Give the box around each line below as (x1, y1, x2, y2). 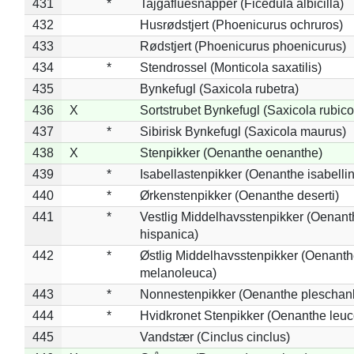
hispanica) (139, 227, 198, 241)
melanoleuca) (139, 265, 217, 280)
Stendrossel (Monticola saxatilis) (139, 60, 322, 74)
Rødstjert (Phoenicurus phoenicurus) (139, 39, 346, 53)
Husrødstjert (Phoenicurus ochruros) (139, 17, 343, 32)
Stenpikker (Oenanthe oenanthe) (139, 145, 322, 160)
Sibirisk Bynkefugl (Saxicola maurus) (139, 124, 346, 138)
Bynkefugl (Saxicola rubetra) (139, 81, 299, 96)
